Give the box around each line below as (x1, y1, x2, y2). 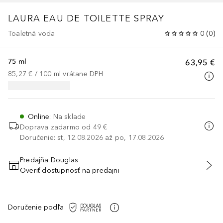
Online (28, 112, 50, 121)
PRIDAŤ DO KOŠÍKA (78, 167, 145, 174)
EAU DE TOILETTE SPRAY (43, 12, 165, 24)
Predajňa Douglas (20, 155, 79, 164)
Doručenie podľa (8, 203, 64, 212)
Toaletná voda (8, 29, 55, 38)
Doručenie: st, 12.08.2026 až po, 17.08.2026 (20, 133, 164, 142)
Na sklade (53, 112, 86, 121)
